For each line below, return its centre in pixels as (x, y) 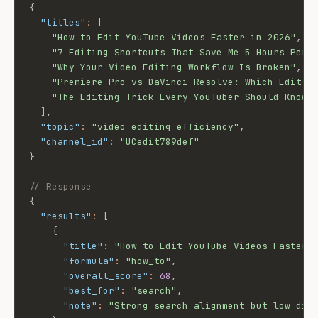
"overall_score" (106, 276)
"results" (66, 216)
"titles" (63, 22)
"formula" (89, 261)
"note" (80, 306)
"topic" (60, 127)
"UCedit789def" (160, 142)
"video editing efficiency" (165, 127)
